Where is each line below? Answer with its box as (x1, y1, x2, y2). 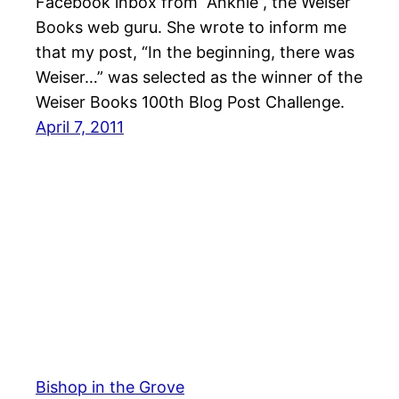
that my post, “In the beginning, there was (36, 43, 354, 62)
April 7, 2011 (36, 118, 124, 137)
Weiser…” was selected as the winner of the (36, 68, 362, 87)
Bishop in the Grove (36, 377, 184, 396)
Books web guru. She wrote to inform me (36, 18, 346, 37)
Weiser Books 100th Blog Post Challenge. (36, 93, 345, 112)
